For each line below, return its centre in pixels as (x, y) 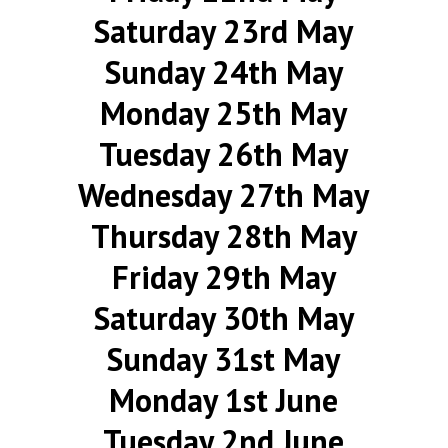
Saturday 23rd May (224, 31)
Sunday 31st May (224, 359)
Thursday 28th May (223, 236)
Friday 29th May (223, 277)
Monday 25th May (224, 113)
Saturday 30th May (223, 318)
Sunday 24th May (223, 72)
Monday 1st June (224, 400)
